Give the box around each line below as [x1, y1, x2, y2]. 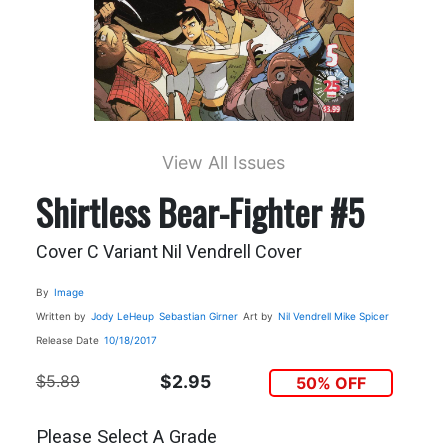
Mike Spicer [333, 309, 389, 322]
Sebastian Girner [158, 309, 238, 322]
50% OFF [296, 372, 367, 393]
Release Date [35, 333, 99, 346]
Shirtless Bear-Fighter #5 [35, 184, 364, 238]
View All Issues [162, 151, 286, 173]
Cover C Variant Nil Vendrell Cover [35, 240, 302, 262]
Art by [242, 309, 273, 322]
